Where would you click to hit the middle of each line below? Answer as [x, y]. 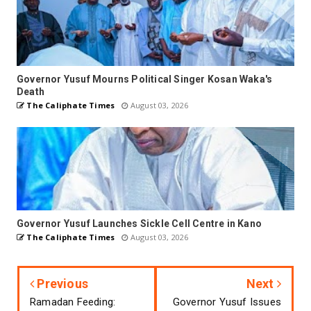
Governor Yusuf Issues [227, 302]
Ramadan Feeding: [73, 302]
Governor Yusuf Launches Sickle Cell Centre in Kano [139, 223]
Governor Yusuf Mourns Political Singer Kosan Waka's [145, 79]
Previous [61, 283]
